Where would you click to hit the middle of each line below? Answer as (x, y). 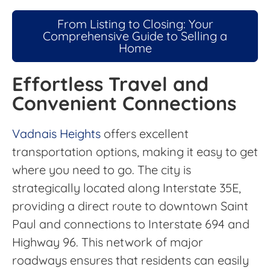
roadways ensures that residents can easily (130, 260)
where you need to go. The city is (102, 170)
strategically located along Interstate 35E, (127, 188)
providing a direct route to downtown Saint (130, 206)
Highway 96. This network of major (108, 242)
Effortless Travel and (110, 84)
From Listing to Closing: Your (135, 24)
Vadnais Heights (56, 134)
